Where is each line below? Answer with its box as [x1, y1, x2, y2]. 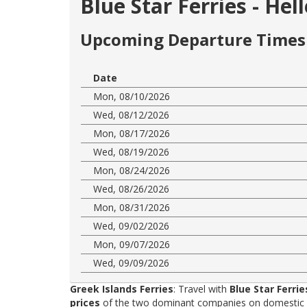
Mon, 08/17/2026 [93, 126, 170, 140]
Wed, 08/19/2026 [93, 145, 169, 158]
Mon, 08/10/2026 [93, 89, 170, 103]
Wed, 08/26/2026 [93, 182, 169, 195]
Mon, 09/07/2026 [93, 237, 170, 251]
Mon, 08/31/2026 [93, 200, 170, 214]
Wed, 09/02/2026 [93, 219, 169, 232]
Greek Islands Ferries [70, 282, 173, 295]
